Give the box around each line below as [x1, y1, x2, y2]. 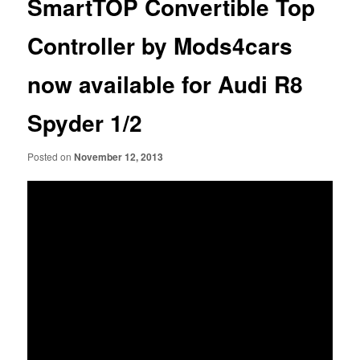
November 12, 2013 [74, 149, 164, 164]
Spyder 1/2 [27, 106, 143, 140]
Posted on [27, 149, 75, 163]
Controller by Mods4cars [27, 29, 293, 63]
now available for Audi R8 [27, 67, 304, 101]
